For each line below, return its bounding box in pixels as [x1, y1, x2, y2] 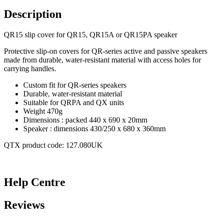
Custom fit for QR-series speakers [23, 80, 126, 89]
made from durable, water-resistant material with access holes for [4, 55, 201, 64]
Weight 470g [23, 107, 62, 115]
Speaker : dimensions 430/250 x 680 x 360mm [23, 124, 166, 133]
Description [4, 8, 62, 21]
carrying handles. [4, 64, 56, 73]
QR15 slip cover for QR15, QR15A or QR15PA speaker [4, 30, 177, 39]
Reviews [4, 198, 45, 211]
